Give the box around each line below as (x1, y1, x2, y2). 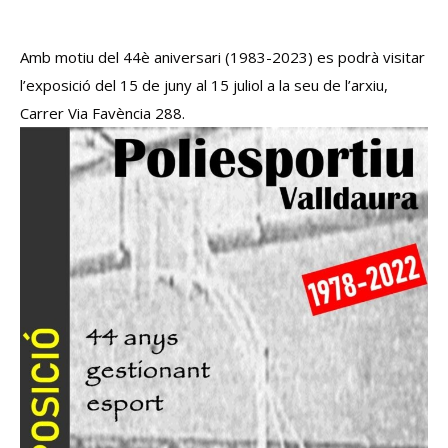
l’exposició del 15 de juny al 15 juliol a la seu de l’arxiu (20, 75, 384, 95)
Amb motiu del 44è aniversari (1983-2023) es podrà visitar (20, 47, 425, 67)
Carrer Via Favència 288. (20, 103, 185, 123)
